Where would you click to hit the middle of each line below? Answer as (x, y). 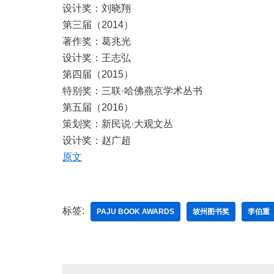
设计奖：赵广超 (97, 140)
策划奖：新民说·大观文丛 (118, 124)
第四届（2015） (98, 74)
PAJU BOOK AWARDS (135, 212)
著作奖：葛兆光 (97, 41)
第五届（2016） (98, 107)
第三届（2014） (98, 25)
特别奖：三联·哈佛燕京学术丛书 (132, 91)
